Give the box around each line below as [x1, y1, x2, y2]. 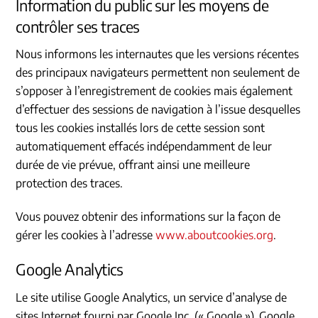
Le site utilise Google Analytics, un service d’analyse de [16, 290, 287, 305]
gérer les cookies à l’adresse [16, 228, 156, 243]
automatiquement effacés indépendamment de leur [16, 139, 273, 154]
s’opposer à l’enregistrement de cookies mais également [16, 84, 293, 99]
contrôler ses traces [16, 16, 140, 36]
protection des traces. [16, 176, 124, 191]
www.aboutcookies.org [155, 228, 274, 243]
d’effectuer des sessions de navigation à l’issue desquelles [16, 102, 301, 117]
